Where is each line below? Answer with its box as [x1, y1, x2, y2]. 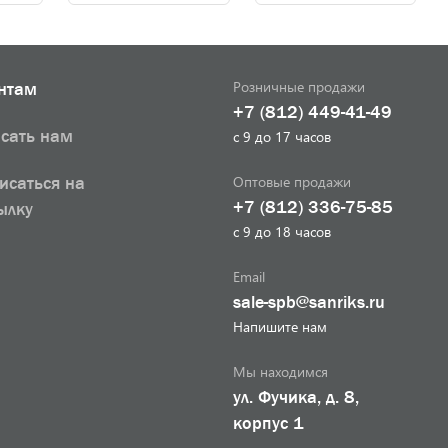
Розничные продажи [233, 77, 365, 96]
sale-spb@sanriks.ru [233, 292, 385, 312]
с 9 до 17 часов [233, 127, 331, 146]
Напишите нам [233, 317, 327, 336]
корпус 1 [233, 413, 304, 433]
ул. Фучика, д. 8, [233, 387, 359, 407]
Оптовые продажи [233, 172, 351, 191]
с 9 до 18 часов [233, 222, 331, 241]
